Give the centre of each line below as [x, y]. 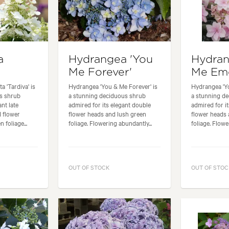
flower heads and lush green [107, 114]
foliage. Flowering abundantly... [110, 123]
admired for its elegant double [109, 105]
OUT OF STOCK [89, 167]
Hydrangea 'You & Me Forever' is [113, 86]
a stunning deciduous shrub [107, 95]
